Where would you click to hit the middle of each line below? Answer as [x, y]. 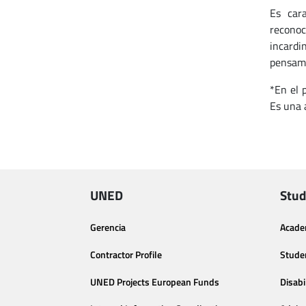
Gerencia [108, 227]
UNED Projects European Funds [155, 282]
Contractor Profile [126, 254]
